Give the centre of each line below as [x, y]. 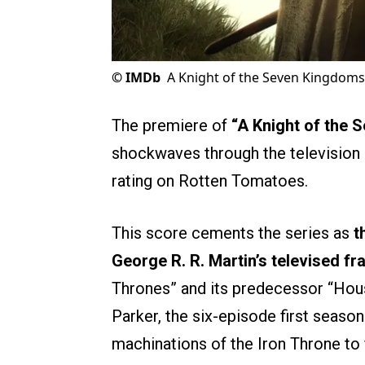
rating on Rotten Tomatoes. [210, 181]
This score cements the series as [233, 233]
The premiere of [172, 126]
